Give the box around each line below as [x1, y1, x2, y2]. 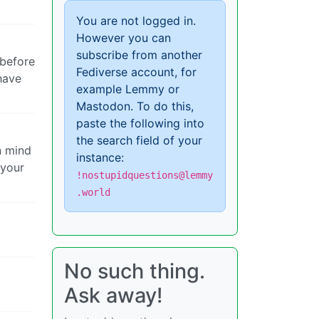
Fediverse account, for [76, 65, 197, 80]
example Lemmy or [76, 82, 179, 97]
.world [76, 187, 110, 199]
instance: [76, 150, 124, 165]
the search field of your [76, 133, 202, 148]
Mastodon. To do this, [76, 99, 194, 114]
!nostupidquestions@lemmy [76, 169, 213, 182]
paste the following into [76, 116, 204, 131]
